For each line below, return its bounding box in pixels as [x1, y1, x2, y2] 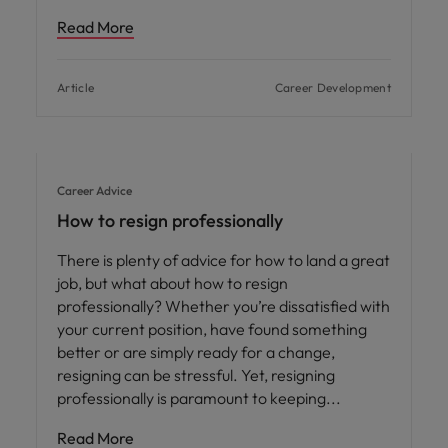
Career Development [274, 80, 391, 96]
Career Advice [57, 183, 132, 199]
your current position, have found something [57, 319, 367, 340]
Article [57, 80, 95, 96]
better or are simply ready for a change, [57, 342, 335, 363]
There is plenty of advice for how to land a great [57, 250, 390, 271]
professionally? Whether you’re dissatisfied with [57, 296, 390, 317]
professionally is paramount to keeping [57, 388, 329, 409]
